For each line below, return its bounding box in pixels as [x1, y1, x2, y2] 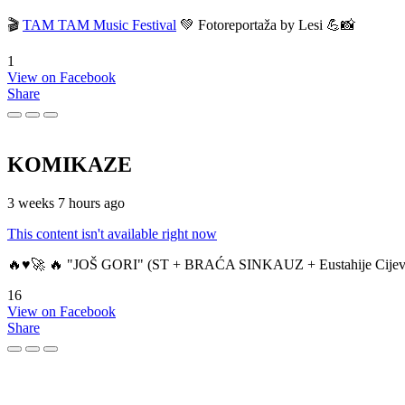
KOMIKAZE [7, 152, 132, 176]
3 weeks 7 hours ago [7, 194, 125, 211]
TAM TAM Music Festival [23, 16, 176, 33]
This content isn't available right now [7, 225, 217, 241]
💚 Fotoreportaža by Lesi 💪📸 [176, 16, 355, 33]
